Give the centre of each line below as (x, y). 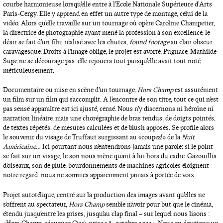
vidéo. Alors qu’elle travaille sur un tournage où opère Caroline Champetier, (109, 23)
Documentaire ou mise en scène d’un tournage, (70, 90)
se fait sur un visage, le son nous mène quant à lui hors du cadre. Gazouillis (110, 156)
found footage (149, 42)
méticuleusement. (28, 70)
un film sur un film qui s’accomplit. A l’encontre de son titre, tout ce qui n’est (111, 100)
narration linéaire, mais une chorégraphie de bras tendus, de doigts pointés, (109, 118)
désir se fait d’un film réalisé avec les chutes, (66, 42)
